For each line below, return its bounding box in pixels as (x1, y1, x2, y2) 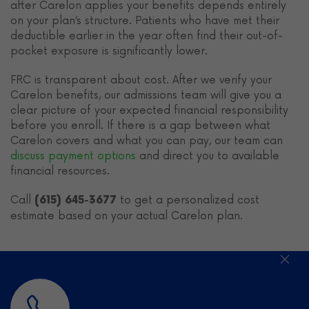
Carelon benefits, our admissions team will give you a (10, 89, 281, 102)
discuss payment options (10, 150, 136, 163)
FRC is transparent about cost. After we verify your (10, 74, 272, 87)
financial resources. (10, 165, 110, 178)
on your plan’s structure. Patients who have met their (10, 14, 279, 28)
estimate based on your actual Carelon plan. (10, 210, 243, 223)
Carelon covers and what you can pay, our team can (10, 134, 283, 148)
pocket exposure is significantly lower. (10, 45, 208, 58)
